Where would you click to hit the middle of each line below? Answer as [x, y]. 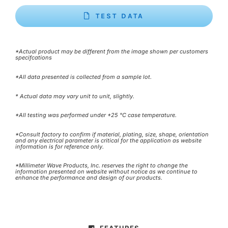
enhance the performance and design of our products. [89, 178]
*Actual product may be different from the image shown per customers [112, 52]
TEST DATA [120, 16]
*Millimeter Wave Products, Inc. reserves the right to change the [102, 166]
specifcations [34, 58]
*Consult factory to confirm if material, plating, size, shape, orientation [112, 134]
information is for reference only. [60, 146]
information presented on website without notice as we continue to [106, 172]
